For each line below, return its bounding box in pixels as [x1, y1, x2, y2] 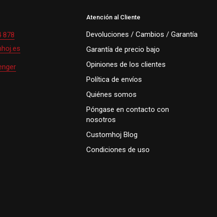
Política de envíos [86, 75, 142, 84]
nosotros [86, 115, 116, 124]
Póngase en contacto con [86, 105, 169, 114]
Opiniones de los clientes [86, 60, 166, 69]
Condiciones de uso [86, 145, 150, 154]
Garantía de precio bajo [86, 45, 160, 54]
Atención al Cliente [86, 13, 140, 21]
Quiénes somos [86, 90, 137, 99]
